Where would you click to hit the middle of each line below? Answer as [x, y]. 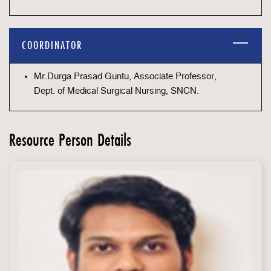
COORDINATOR [52, 45]
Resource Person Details [70, 140]
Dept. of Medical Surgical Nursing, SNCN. [116, 91]
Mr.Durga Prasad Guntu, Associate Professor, [125, 77]
